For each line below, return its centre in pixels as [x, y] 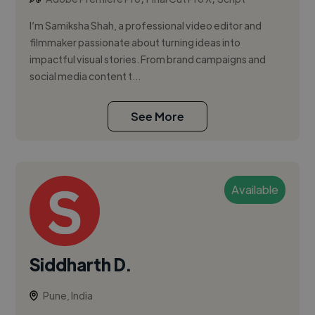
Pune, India [68, 296]
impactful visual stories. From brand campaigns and [148, 59]
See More [157, 117]
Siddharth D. [81, 264]
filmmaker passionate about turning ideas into [135, 43]
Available [255, 190]
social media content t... [85, 76]
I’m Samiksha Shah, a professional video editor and [146, 26]
